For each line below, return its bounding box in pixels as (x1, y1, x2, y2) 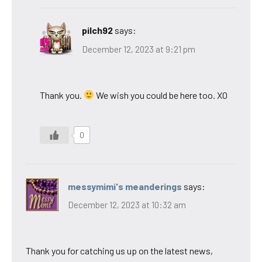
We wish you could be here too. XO (94, 89, 228, 101)
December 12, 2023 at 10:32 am (68, 199, 186, 211)
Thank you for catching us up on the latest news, (26, 245, 213, 257)
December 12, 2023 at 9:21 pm (82, 43, 195, 54)
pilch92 (82, 25, 113, 36)
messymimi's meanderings (68, 180, 182, 192)
